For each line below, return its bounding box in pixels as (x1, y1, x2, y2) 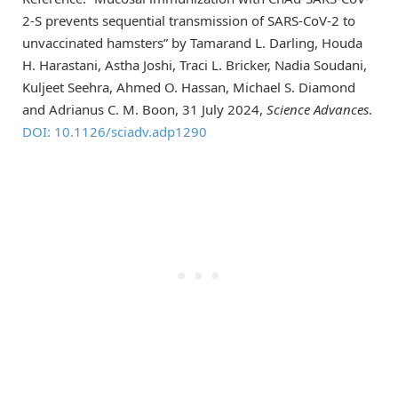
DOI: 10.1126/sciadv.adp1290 (22, 122, 207, 140)
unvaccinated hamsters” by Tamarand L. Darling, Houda (22, 33, 362, 52)
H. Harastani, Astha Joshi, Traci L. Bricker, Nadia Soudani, (22, 55, 367, 74)
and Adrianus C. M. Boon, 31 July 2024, (22, 99, 267, 118)
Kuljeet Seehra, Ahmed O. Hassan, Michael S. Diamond (22, 77, 355, 96)
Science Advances (267, 99, 369, 118)
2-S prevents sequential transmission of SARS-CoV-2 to (22, 11, 355, 29)
